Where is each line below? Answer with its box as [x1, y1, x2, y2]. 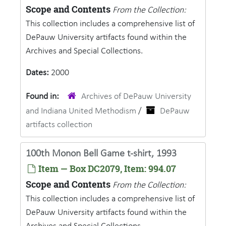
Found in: [26, 92, 61, 101]
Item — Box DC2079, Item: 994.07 [36, 162, 176, 175]
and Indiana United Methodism [26, 106, 136, 116]
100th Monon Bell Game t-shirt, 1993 [26, 149, 177, 159]
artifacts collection [26, 120, 92, 130]
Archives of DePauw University [81, 92, 191, 101]
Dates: [26, 68, 51, 78]
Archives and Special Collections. [26, 46, 143, 56]
